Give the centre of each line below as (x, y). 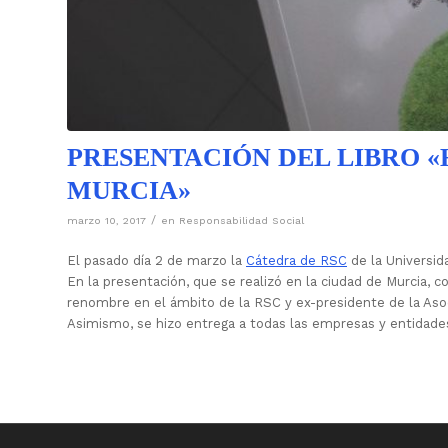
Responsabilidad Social (241, 221)
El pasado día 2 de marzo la (156, 261)
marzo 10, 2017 (106, 221)
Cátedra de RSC (296, 261)
